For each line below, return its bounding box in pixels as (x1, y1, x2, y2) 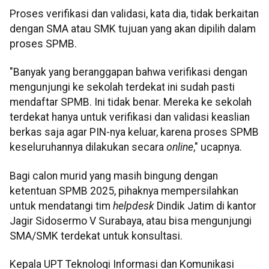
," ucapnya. (193, 141, 242, 154)
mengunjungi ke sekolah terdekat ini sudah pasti (10, 81, 235, 94)
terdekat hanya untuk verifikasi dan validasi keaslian (10, 111, 250, 124)
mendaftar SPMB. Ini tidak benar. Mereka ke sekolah (10, 96, 252, 109)
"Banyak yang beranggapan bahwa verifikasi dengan (10, 66, 247, 79)
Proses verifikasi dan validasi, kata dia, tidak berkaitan (10, 8, 259, 20)
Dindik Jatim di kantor (154, 199, 256, 212)
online (166, 141, 193, 154)
